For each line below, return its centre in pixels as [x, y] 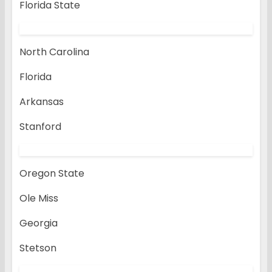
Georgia [39, 223]
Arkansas [42, 102]
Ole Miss [39, 199]
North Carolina [54, 52]
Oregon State [52, 174]
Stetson [38, 248]
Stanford [40, 127]
